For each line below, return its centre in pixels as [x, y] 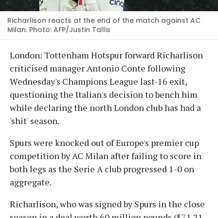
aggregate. [31, 182]
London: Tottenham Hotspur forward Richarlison [106, 55]
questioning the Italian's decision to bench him [104, 94]
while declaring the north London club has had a [105, 107]
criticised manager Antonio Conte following [98, 68]
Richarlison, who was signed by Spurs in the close [107, 204]
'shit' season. [35, 120]
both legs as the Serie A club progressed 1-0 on [102, 169]
